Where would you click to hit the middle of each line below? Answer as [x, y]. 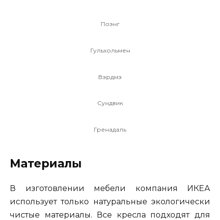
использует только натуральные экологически [110, 201]
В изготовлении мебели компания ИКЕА [110, 188]
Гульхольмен [110, 50]
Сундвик [110, 103]
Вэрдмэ [110, 77]
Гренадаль [110, 129]
